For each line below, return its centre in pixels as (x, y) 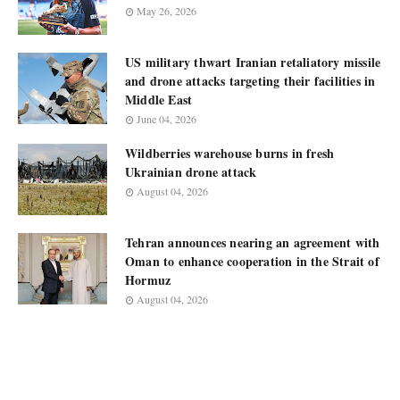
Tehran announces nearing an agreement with (253, 242)
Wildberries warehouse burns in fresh (230, 153)
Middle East (159, 100)
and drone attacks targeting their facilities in (250, 81)
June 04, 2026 (167, 119)
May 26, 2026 (167, 11)
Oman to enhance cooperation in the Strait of (252, 261)
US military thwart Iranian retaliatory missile (253, 62)
